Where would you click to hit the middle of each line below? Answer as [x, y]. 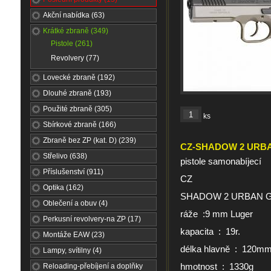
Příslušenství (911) [73, 172]
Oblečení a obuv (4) [75, 203]
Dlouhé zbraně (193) [77, 93]
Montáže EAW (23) [74, 235]
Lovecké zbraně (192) [79, 77]
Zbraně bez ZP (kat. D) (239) [90, 140]
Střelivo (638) [65, 156]
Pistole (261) [72, 44]
